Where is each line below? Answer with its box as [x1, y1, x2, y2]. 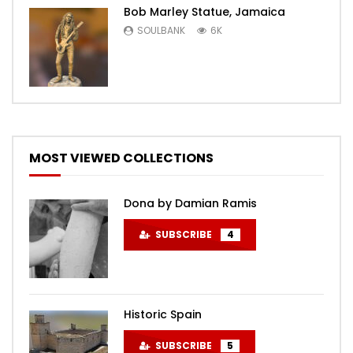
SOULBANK [137, 24, 185, 37]
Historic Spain [124, 307, 202, 322]
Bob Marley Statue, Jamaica [124, 4, 285, 20]
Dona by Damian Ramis [124, 195, 257, 211]
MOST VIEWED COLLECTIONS [29, 149, 214, 167]
